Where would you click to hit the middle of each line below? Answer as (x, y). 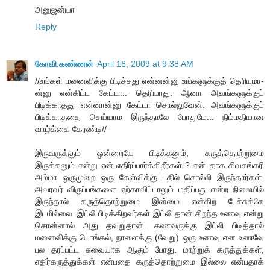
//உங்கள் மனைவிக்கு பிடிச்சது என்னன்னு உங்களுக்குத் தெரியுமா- (149, 80)
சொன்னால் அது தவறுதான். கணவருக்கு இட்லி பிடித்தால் (149, 225)
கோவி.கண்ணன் (64, 64)
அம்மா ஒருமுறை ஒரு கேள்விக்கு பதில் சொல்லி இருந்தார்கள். (149, 177)
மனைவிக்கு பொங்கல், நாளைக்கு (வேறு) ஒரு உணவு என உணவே (149, 237)
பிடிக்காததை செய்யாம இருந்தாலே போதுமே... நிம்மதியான (149, 117)
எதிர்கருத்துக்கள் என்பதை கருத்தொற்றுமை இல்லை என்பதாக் (149, 261)
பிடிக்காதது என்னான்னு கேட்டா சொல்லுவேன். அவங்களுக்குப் (149, 105)
